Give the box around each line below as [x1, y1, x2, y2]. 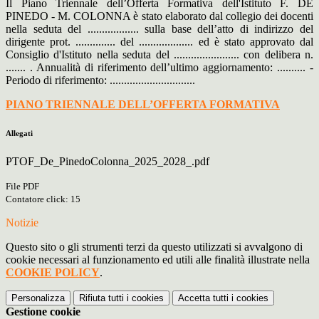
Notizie [6, 216, 38, 229]
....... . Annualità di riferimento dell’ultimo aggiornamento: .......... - [6, 61, 313, 74]
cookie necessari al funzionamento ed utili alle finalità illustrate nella [6, 253, 310, 266]
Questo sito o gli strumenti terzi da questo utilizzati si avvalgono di [6, 241, 303, 253]
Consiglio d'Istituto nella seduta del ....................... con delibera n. [6, 48, 313, 61]
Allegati [6, 129, 33, 138]
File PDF [6, 181, 39, 192]
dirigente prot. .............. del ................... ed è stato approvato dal [6, 36, 313, 48]
